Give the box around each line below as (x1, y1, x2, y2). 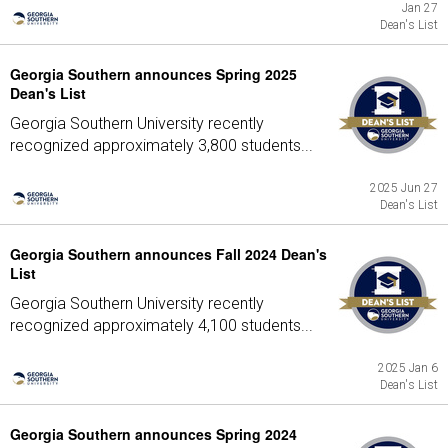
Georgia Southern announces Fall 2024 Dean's (10, 244, 327, 264)
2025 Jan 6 (378, 361, 438, 375)
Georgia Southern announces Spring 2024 (10, 424, 297, 444)
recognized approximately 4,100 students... (10, 316, 313, 335)
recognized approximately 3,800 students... (10, 136, 313, 155)
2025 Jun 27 (370, 181, 438, 195)
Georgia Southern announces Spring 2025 (10, 64, 297, 84)
